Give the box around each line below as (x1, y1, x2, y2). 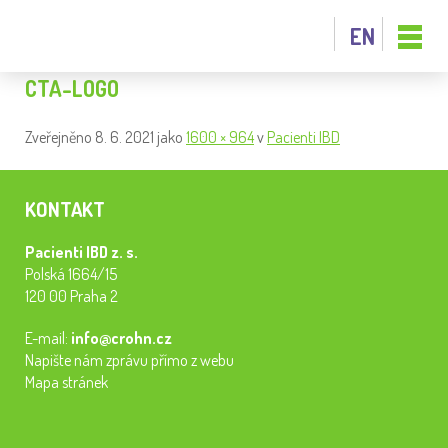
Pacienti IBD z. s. (25, 242, 138, 262)
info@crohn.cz (71, 328, 172, 348)
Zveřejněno (25, 127, 95, 147)
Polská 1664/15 (25, 264, 117, 284)
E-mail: (25, 328, 71, 348)
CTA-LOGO (25, 74, 119, 102)
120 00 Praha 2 (25, 286, 118, 306)
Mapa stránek (25, 372, 108, 392)
